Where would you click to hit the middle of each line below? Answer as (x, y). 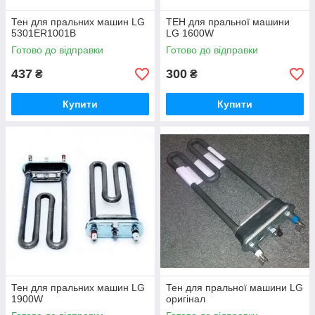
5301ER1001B (44, 33)
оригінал (186, 299)
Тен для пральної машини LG (234, 288)
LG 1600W (190, 33)
